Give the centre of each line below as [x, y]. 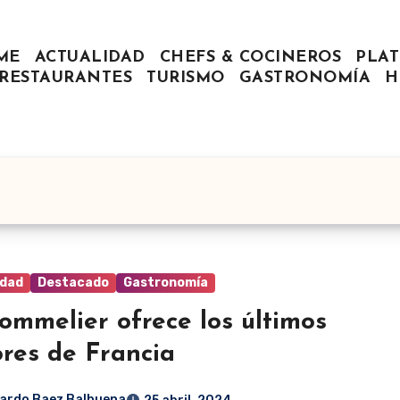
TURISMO [186, 79]
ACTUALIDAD [90, 58]
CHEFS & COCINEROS [250, 58]
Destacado [74, 282]
